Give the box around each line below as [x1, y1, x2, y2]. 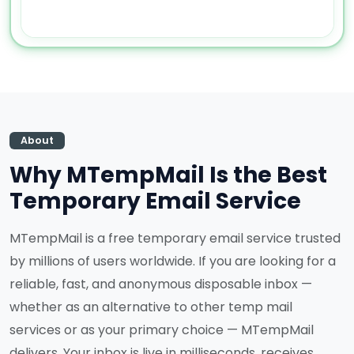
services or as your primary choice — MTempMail [9, 321, 314, 339]
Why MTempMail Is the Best [9, 160, 327, 190]
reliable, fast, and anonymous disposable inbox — [9, 275, 312, 293]
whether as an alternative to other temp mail [9, 298, 292, 316]
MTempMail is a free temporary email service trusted [9, 229, 341, 247]
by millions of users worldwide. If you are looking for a [9, 252, 336, 270]
